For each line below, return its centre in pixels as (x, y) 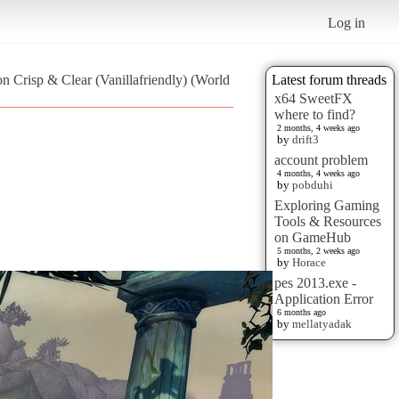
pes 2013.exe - (315, 282)
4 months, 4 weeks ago (318, 173)
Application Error (324, 298)
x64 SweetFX (313, 98)
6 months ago (301, 312)
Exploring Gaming (327, 205)
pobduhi (313, 184)
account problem (321, 159)
